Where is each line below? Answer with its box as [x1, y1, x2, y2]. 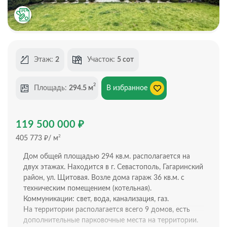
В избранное [106, 85, 147, 92]
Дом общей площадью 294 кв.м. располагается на [23, 153, 190, 160]
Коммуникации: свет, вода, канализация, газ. [23, 195, 169, 203]
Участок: [87, 56, 117, 63]
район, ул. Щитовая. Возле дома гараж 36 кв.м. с [23, 174, 184, 181]
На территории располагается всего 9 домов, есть [23, 206, 190, 213]
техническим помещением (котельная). [23, 184, 152, 192]
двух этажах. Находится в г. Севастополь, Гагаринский [23, 163, 203, 171]
